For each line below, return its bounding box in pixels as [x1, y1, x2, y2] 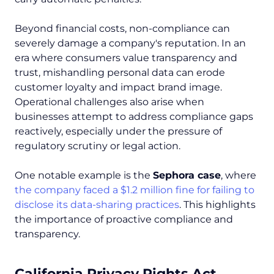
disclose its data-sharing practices [15, 199, 179, 211]
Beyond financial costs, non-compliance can [15, 23, 230, 35]
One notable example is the [15, 169, 153, 182]
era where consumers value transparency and [15, 52, 237, 64]
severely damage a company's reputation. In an [15, 37, 246, 50]
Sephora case [153, 169, 221, 182]
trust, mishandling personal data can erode [15, 67, 225, 79]
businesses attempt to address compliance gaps [15, 111, 253, 123]
